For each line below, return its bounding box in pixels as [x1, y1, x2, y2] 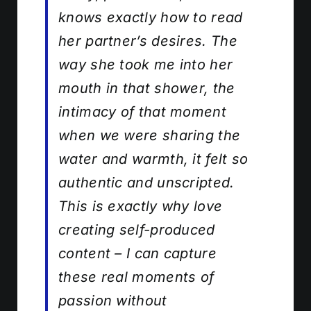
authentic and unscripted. [58, 174, 235, 191]
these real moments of [58, 268, 215, 285]
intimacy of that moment [58, 103, 226, 120]
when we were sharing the [58, 126, 241, 144]
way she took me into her [58, 56, 233, 73]
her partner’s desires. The [58, 32, 237, 49]
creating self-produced [58, 221, 215, 238]
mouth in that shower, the [58, 79, 235, 96]
